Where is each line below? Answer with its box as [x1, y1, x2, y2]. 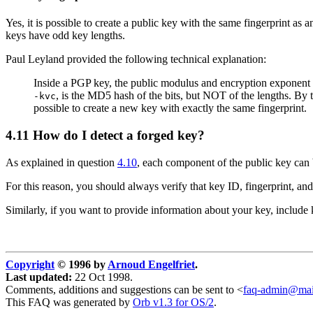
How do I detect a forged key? [29, 127, 205, 143]
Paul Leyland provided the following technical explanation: [6, 53, 266, 66]
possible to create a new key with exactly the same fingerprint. [34, 102, 307, 115]
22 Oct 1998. [72, 270, 133, 283]
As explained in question [6, 156, 117, 168]
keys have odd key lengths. [6, 29, 125, 42]
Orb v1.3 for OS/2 [133, 296, 214, 308]
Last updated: [6, 270, 72, 283]
